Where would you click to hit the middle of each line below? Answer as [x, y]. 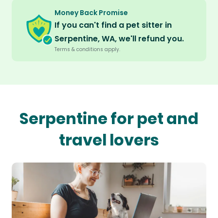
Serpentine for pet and [109, 119]
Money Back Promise [91, 13]
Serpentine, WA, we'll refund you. [119, 39]
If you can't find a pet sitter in [113, 25]
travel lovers [109, 140]
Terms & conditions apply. [87, 50]
